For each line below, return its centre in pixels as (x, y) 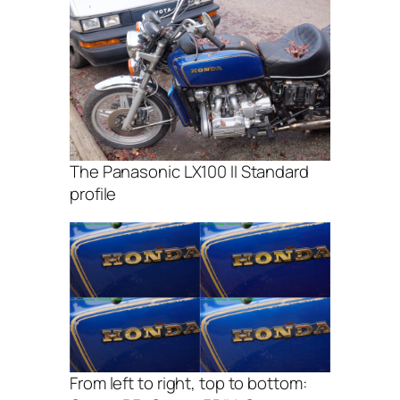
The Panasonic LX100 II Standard (189, 172)
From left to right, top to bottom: (188, 383)
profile (93, 194)
